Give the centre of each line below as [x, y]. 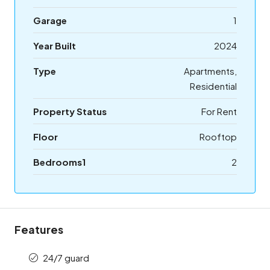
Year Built [55, 46]
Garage [50, 20]
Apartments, [210, 71]
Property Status [70, 111]
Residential [213, 86]
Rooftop [218, 137]
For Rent [219, 111]
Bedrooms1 [59, 162]
